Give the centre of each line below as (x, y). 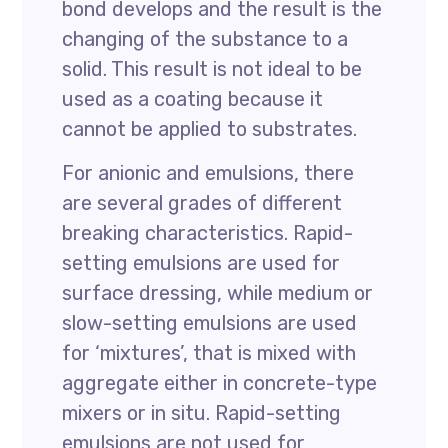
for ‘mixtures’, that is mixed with (209, 353)
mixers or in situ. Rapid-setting (202, 413)
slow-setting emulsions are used (210, 323)
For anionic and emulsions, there (208, 173)
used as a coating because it (193, 99)
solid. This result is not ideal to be (212, 69)
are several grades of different (202, 203)
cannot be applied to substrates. (210, 129)
